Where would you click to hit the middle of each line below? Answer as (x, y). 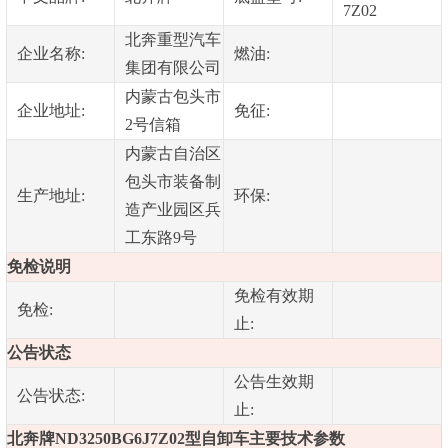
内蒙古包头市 (172, 96)
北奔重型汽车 (172, 39)
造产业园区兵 (172, 209)
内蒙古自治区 (172, 153)
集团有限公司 (172, 67)
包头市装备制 (172, 181)
